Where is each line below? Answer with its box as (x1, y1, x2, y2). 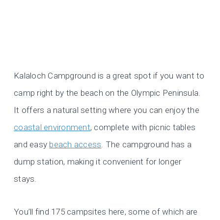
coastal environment (14, 122, 90, 132)
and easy (14, 139, 50, 149)
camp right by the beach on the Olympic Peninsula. (14, 87, 201, 98)
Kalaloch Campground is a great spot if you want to (14, 70, 205, 81)
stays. (14, 173, 37, 184)
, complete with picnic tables (90, 122, 196, 132)
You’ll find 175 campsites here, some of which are (14, 206, 198, 217)
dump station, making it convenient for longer (14, 156, 182, 166)
